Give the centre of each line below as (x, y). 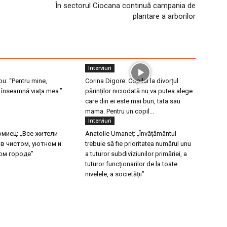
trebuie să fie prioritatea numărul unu (138, 143)
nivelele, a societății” (115, 174)
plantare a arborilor (164, 16)
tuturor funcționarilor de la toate (131, 164)
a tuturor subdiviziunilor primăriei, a (136, 154)
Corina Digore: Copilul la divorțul (132, 81)
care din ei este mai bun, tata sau (133, 101)
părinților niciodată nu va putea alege (139, 91)
